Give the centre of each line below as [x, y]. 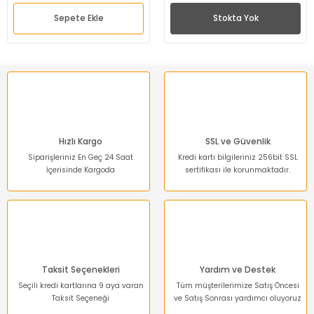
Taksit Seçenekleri [81, 270]
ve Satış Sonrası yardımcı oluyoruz [238, 298]
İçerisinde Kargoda [81, 170]
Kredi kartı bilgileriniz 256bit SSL [238, 157]
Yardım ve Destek [238, 270]
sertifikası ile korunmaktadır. [238, 170]
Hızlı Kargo [81, 142]
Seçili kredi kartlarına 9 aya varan [81, 286]
